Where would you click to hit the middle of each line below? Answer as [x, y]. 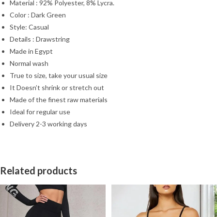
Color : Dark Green [38, 15]
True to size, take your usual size [59, 76]
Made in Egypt [31, 51]
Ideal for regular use [40, 112]
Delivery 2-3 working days [48, 124]
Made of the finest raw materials [59, 100]
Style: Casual [29, 27]
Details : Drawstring [40, 39]
